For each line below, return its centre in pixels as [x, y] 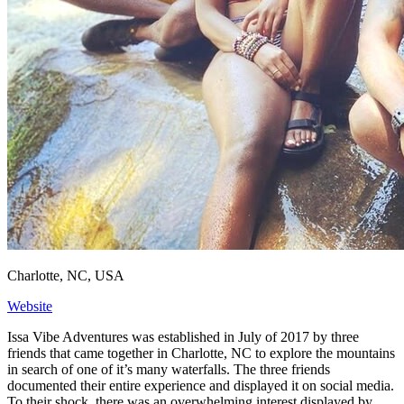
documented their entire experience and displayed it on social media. [201, 386]
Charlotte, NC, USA [66, 276]
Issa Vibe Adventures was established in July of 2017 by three [183, 337]
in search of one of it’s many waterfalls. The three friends [169, 370]
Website [30, 307]
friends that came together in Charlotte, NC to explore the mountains [201, 353]
